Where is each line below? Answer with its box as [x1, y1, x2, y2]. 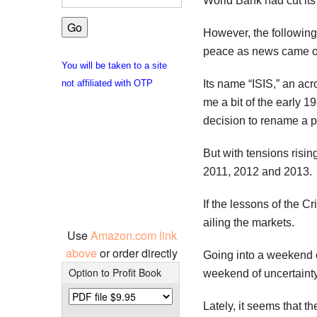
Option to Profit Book [68, 265, 161, 279]
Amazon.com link [90, 226, 177, 243]
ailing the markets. [203, 216, 294, 229]
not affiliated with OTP [62, 77, 153, 88]
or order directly [100, 244, 178, 261]
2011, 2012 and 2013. [203, 165, 312, 178]
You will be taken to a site [62, 59, 167, 71]
